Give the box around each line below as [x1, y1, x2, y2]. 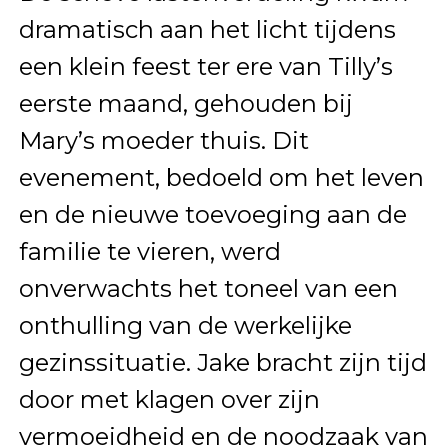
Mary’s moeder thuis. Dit [18, 126, 309, 156]
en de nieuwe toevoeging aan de [18, 200, 407, 230]
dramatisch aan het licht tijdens [18, 15, 396, 45]
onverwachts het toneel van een [18, 274, 398, 304]
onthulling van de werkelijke [18, 311, 352, 341]
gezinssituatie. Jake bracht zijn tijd [18, 348, 427, 378]
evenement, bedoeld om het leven [18, 163, 424, 193]
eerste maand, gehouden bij [18, 89, 353, 119]
